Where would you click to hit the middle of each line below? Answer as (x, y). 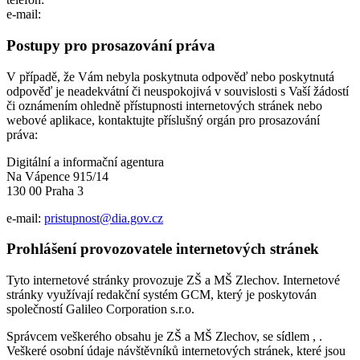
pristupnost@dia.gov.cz (104, 218)
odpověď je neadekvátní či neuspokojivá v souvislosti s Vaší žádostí (178, 91)
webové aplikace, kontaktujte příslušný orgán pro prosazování (163, 120)
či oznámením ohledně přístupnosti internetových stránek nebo (164, 105)
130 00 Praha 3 (45, 190)
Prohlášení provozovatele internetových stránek (163, 249)
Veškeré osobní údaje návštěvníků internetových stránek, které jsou (176, 350)
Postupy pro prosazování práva (111, 45)
